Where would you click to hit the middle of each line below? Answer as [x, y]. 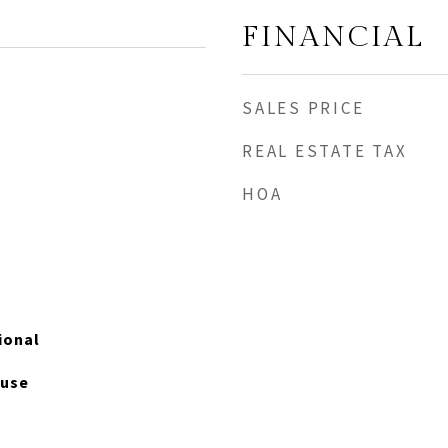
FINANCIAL [333, 37]
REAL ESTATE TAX [325, 151]
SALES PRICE [303, 108]
